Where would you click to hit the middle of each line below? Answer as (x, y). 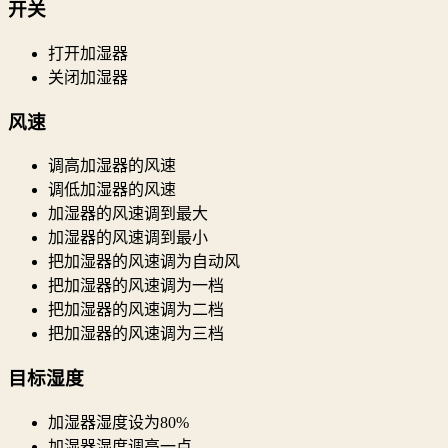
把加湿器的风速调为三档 (136, 334)
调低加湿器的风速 (112, 190)
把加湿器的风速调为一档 (136, 286)
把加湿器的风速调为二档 (136, 310)
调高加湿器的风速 (112, 166)
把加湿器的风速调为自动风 (144, 262)
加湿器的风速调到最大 (128, 214)
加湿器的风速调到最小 (128, 238)
